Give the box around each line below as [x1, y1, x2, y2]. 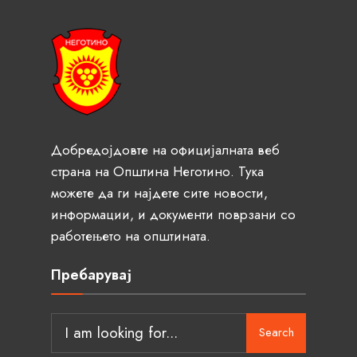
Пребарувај [51, 264, 131, 285]
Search [258, 324, 294, 342]
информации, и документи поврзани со [51, 204, 296, 224]
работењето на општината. [51, 226, 210, 245]
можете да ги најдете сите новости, [51, 182, 268, 202]
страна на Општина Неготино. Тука [51, 161, 264, 181]
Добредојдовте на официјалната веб [51, 139, 280, 159]
